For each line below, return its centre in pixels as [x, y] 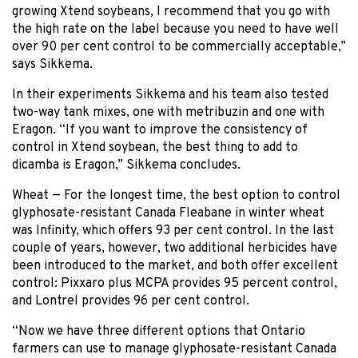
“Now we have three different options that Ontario [159, 331]
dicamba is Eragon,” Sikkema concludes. [126, 165]
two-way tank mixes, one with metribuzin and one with [168, 112]
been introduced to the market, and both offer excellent [175, 266]
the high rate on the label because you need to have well [175, 29]
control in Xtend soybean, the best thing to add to [155, 147]
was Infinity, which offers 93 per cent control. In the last [173, 231]
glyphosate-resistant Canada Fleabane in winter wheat [168, 213]
